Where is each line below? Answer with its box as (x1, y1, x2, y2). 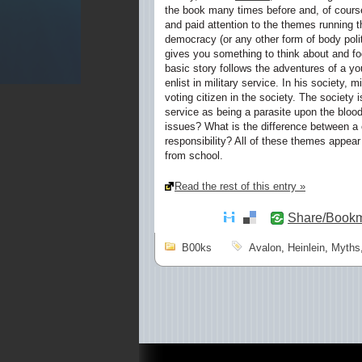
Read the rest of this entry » (175, 179, 305, 192)
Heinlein (288, 242, 325, 254)
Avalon (249, 242, 281, 254)
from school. (165, 149, 223, 162)
